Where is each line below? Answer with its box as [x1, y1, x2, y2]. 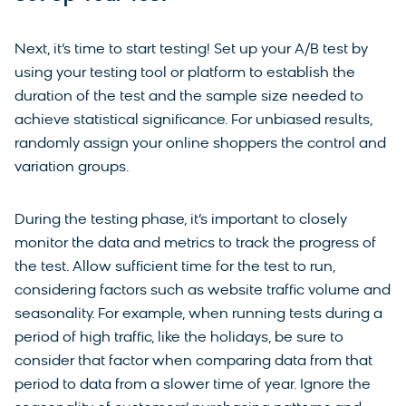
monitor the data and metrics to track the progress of [14, 237, 376, 252]
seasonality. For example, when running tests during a [14, 307, 382, 323]
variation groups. [14, 160, 133, 176]
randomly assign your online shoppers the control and [14, 137, 386, 152]
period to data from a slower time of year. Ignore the [14, 378, 371, 393]
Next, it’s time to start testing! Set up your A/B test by [14, 43, 368, 58]
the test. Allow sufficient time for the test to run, [14, 260, 335, 275]
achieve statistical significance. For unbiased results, [14, 113, 372, 129]
